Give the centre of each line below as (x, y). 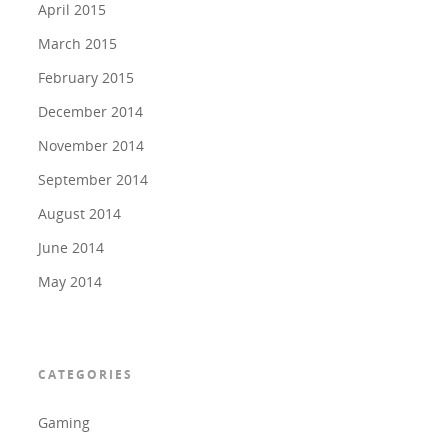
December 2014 (90, 111)
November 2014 (90, 145)
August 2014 (79, 213)
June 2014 (70, 247)
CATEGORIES (85, 374)
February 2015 (85, 77)
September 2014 (92, 179)
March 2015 (77, 43)
